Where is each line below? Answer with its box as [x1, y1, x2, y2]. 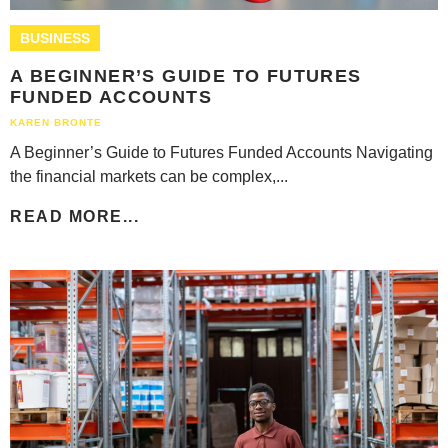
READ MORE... [10, 207, 139, 225]
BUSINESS [20, 29, 90, 46]
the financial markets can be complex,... [10, 167, 288, 185]
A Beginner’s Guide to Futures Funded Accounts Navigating [10, 143, 433, 161]
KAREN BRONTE [10, 116, 102, 128]
